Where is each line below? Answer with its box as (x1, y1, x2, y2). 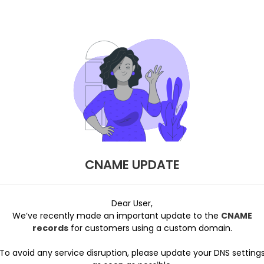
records (32, 222, 68, 234)
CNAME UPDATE (84, 156, 180, 173)
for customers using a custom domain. (68, 222, 232, 234)
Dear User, (111, 197, 153, 209)
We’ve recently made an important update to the (12, 210, 221, 222)
